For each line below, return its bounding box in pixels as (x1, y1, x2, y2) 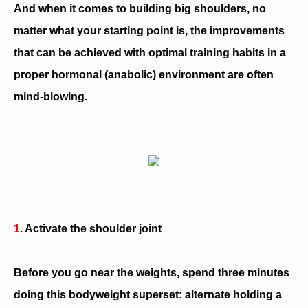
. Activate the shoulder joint (20, 222, 162, 234)
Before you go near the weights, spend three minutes (14, 266, 289, 278)
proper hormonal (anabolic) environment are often (14, 68, 274, 80)
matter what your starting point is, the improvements (14, 24, 285, 36)
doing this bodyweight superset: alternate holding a (14, 288, 282, 300)
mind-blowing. (14, 90, 87, 102)
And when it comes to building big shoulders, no (14, 2, 266, 14)
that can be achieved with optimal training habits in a (14, 46, 286, 58)
